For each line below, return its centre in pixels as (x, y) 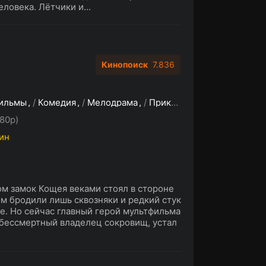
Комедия (57, 102)
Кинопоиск (125, 64)
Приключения (160, 102)
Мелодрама (113, 102)
